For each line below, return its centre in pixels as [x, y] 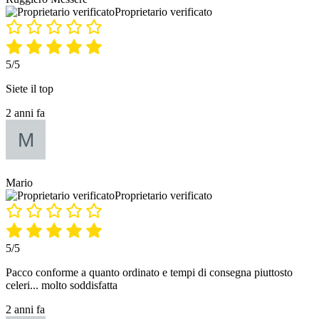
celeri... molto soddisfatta [62, 286]
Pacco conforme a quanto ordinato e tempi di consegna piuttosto [149, 273]
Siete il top [30, 89]
